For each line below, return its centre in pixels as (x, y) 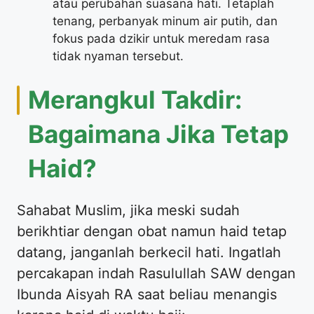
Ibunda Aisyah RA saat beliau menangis (147, 295)
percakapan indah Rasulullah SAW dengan (156, 274)
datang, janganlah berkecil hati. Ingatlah (149, 253)
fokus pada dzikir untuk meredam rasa (161, 38)
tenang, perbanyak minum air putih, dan (165, 21)
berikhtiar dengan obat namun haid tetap (152, 232)
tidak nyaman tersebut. (118, 56)
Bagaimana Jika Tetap (158, 134)
